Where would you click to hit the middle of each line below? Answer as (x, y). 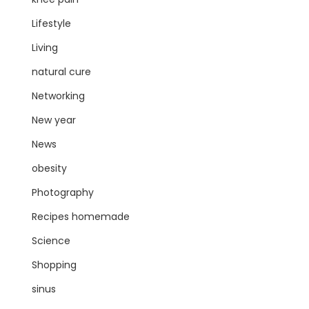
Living (45, 48)
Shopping (54, 265)
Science (51, 241)
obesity (49, 168)
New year (54, 120)
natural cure (61, 72)
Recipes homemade (81, 217)
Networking (58, 96)
